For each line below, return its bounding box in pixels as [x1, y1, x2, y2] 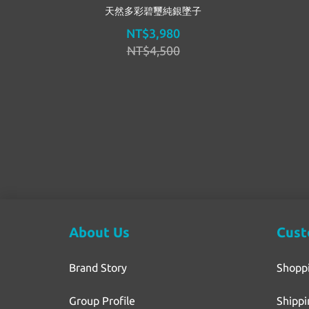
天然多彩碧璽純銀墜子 [105, 5, 201, 17]
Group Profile [69, 295, 135, 308]
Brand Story [69, 261, 127, 275]
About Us [69, 224, 130, 241]
